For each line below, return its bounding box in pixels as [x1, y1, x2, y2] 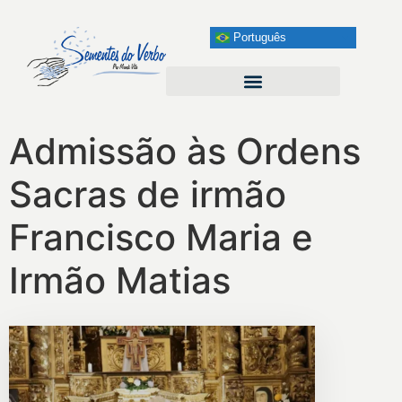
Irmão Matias [9, 258, 231, 302]
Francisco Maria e [9, 215, 313, 259]
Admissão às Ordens [9, 129, 361, 173]
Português [229, 30, 286, 44]
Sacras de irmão [9, 172, 286, 216]
